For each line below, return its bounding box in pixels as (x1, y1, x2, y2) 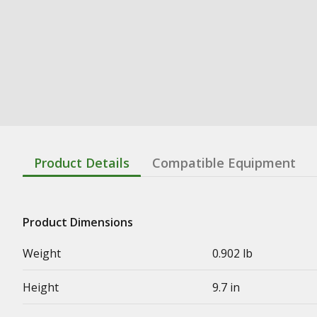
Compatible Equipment (152, 154, 296, 171)
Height (23, 279, 59, 295)
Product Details (34, 154, 129, 171)
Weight (23, 245, 61, 261)
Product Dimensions (23, 214, 133, 230)
